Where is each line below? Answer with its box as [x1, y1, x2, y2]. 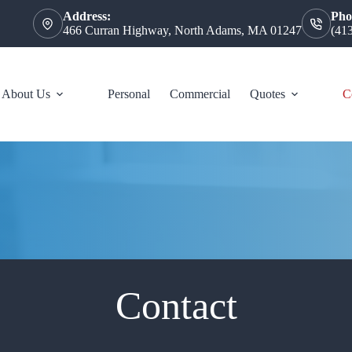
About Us [2, 87, 51, 101]
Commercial [170, 87, 231, 101]
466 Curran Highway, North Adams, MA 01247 [62, 24, 302, 37]
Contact [115, 284, 237, 328]
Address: [62, 9, 111, 23]
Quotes [250, 87, 286, 101]
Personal [108, 87, 151, 101]
